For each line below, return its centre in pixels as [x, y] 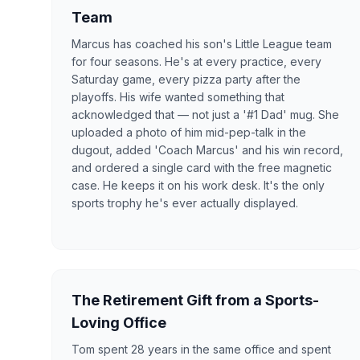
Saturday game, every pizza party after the [186, 79]
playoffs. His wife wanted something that [178, 96]
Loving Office [119, 322]
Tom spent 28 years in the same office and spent [201, 349]
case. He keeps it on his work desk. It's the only [198, 185]
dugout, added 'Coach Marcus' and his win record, [207, 149]
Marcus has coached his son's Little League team [202, 43]
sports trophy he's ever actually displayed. [185, 202]
